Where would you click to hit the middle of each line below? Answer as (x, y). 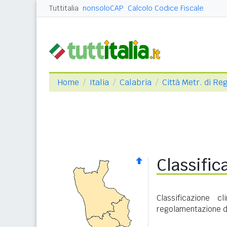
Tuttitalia (64, 8)
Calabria (136, 82)
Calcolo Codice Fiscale (166, 8)
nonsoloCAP (103, 8)
